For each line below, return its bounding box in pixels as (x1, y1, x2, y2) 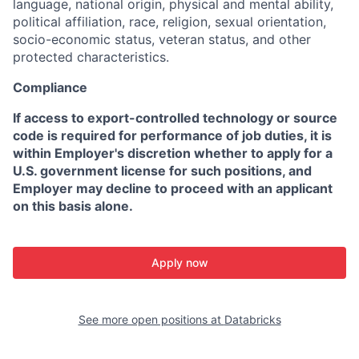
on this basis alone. (13, 198, 133, 214)
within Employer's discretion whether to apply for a (13, 145, 333, 161)
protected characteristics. (13, 49, 169, 65)
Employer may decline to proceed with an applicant (13, 180, 333, 196)
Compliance (13, 79, 87, 95)
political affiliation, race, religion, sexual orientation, (13, 14, 326, 30)
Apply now (151, 256, 208, 269)
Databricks (224, 313, 281, 326)
